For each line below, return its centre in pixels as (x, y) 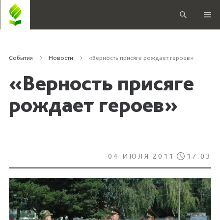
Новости (61, 58)
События (21, 58)
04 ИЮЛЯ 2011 (141, 156)
